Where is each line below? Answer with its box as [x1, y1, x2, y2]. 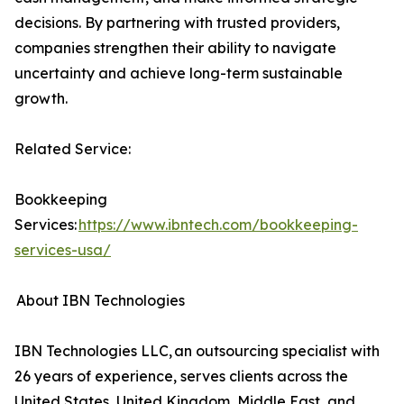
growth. [14, 89, 68, 108]
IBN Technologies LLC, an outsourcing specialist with [14, 342, 380, 361]
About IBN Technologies [14, 291, 235, 310]
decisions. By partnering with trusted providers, [14, 14, 340, 32]
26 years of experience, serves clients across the [14, 367, 348, 386]
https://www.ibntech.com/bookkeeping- [78, 216, 358, 234]
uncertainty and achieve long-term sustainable [14, 64, 343, 83]
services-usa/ [14, 241, 111, 260]
